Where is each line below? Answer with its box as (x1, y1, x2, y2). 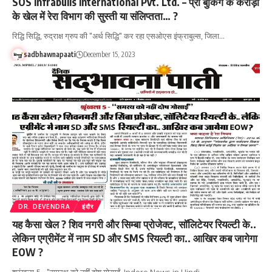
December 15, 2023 (83, 49, 135, 59)
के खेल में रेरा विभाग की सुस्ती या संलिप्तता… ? (12, 8, 178, 22)
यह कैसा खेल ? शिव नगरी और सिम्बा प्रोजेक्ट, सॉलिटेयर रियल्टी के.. (12, 217, 256, 231)
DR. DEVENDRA (18, 203, 70, 211)
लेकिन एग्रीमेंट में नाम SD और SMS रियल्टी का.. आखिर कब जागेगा (12, 231, 257, 245)
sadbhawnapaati (23, 49, 76, 59)
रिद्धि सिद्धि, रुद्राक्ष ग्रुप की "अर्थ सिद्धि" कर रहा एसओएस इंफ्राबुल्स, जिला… (12, 30, 225, 41)
